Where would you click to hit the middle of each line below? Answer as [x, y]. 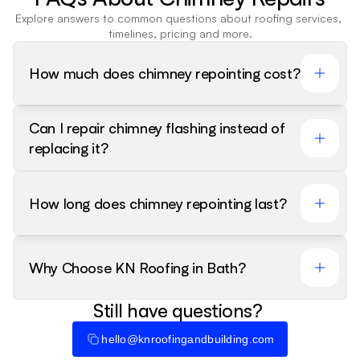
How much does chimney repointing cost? [165, 73]
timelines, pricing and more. [180, 34]
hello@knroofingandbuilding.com [188, 339]
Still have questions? [180, 311]
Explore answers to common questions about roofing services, [178, 18]
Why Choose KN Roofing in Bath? [137, 267]
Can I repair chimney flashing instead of [157, 128]
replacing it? [69, 148]
